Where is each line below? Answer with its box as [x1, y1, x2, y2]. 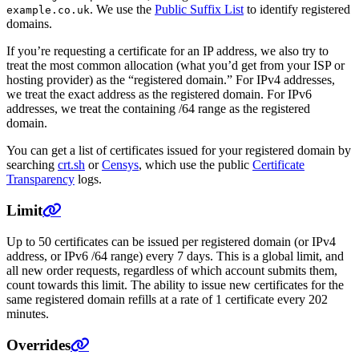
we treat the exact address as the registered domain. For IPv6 [6, 87, 312, 102]
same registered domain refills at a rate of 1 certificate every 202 [6, 292, 328, 306]
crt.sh [58, 158, 85, 172]
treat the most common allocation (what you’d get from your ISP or [6, 58, 345, 73]
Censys [102, 158, 139, 172]
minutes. [6, 306, 49, 321]
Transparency [6, 172, 75, 187]
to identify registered [244, 2, 350, 17]
